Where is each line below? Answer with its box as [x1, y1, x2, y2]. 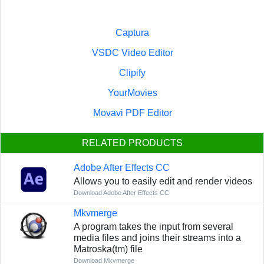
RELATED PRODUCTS [81, 138, 183, 148]
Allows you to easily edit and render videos [73, 176, 252, 187]
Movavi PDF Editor [93, 108, 172, 118]
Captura [115, 28, 149, 38]
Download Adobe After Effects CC [73, 189, 169, 197]
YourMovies [107, 88, 157, 98]
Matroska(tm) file [73, 244, 143, 255]
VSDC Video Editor [91, 48, 173, 58]
